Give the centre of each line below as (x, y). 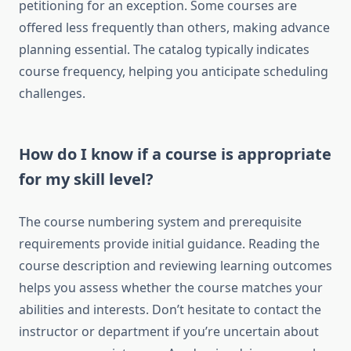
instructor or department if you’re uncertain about (169, 332)
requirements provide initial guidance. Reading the (169, 244)
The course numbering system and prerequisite (160, 222)
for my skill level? (86, 179)
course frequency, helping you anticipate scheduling (174, 72)
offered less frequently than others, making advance (174, 28)
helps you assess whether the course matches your (171, 288)
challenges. (52, 94)
